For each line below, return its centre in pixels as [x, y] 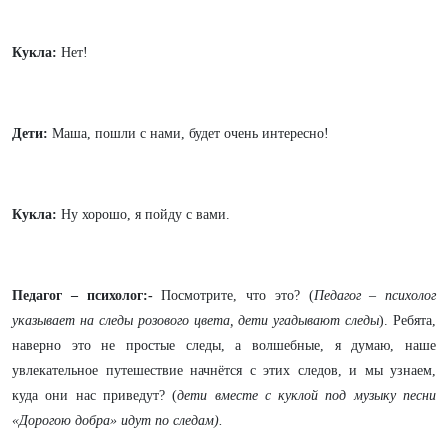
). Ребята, [407, 320]
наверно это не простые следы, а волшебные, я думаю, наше [224, 345]
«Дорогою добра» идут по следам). [117, 420]
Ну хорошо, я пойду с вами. [145, 214]
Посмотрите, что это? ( [233, 295]
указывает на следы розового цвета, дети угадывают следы [196, 320]
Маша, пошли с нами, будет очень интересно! [188, 133]
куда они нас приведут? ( [95, 395]
